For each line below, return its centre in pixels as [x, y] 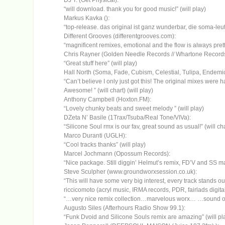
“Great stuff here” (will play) [101, 64]
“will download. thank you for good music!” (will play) [135, 9]
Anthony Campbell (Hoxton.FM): [108, 100]
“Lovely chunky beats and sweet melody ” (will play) [134, 109]
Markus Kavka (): [87, 18]
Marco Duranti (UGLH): [95, 136]
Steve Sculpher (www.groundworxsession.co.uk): [131, 172]
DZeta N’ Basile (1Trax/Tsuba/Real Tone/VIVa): [128, 118]
